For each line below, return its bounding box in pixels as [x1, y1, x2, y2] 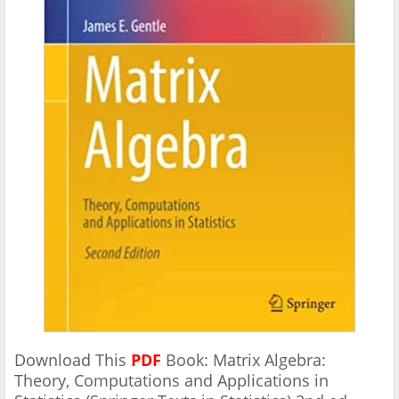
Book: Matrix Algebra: [166, 349, 326, 371]
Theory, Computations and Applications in [14, 370, 329, 392]
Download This [14, 349, 131, 371]
